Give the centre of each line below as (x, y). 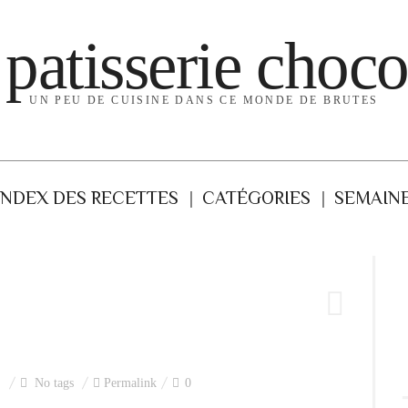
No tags (54, 383)
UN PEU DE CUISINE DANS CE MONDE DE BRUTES (204, 100)
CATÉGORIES (256, 198)
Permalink (130, 383)
